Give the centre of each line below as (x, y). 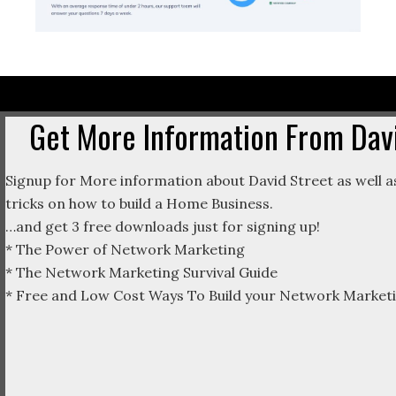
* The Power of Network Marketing (125, 249)
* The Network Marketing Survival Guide (141, 272)
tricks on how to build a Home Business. (139, 203)
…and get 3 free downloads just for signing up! (163, 226)
